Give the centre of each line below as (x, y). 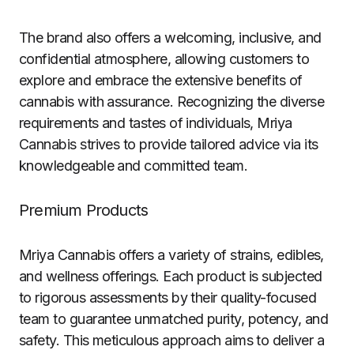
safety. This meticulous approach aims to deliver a (171, 340)
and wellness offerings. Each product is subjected (171, 276)
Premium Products (86, 210)
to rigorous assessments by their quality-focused (168, 298)
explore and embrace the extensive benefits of (161, 80)
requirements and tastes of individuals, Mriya (156, 123)
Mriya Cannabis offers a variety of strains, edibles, (171, 255)
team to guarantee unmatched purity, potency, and (174, 319)
